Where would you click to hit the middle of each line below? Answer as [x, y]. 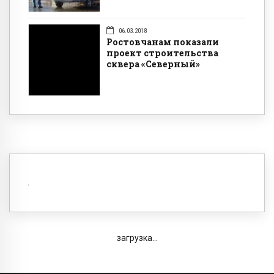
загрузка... [137, 238]
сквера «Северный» [153, 64]
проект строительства [162, 53]
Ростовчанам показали [163, 42]
